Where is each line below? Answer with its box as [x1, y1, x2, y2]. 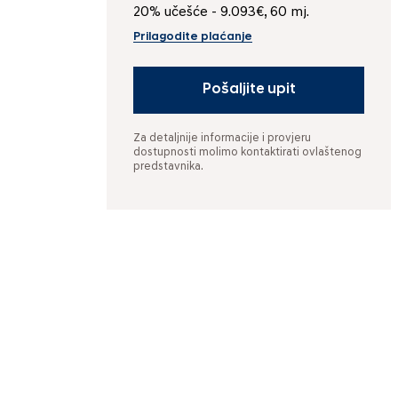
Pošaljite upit [202, 83, 296, 98]
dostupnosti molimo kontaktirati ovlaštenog [133, 147, 362, 159]
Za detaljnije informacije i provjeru [133, 132, 311, 145]
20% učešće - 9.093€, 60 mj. [133, 5, 309, 20]
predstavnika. [133, 161, 203, 173]
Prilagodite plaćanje [133, 31, 252, 44]
